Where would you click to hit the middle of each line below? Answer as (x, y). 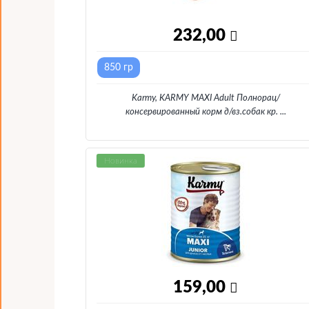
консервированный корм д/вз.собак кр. (201, 112)
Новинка (120, 161)
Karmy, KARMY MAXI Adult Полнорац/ (206, 98)
